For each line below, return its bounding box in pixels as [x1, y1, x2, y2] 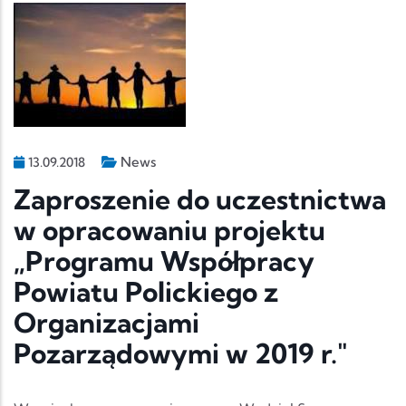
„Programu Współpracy [14, 243, 314, 278]
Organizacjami [14, 304, 199, 340]
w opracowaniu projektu [14, 212, 325, 247]
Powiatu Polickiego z [14, 274, 278, 309]
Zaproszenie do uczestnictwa [14, 181, 386, 217]
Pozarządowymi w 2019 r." [14, 335, 348, 371]
